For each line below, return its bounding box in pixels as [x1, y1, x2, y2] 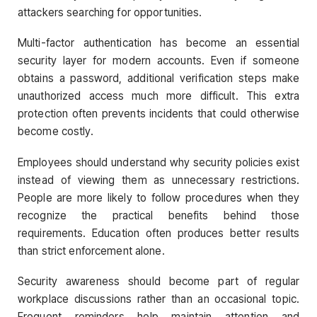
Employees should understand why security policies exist [18, 155, 299, 169]
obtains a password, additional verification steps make [18, 71, 299, 86]
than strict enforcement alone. [18, 243, 165, 258]
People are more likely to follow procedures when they [18, 190, 299, 204]
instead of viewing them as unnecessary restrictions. [18, 173, 299, 187]
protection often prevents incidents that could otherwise [18, 107, 299, 121]
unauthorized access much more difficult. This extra [18, 89, 299, 103]
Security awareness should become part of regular [18, 274, 299, 288]
